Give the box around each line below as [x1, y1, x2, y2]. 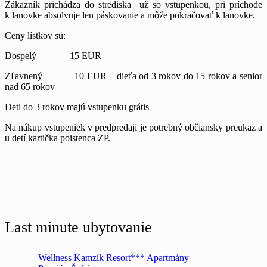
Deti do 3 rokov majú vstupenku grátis [5, 101, 149, 112]
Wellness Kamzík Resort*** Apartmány [38, 253, 189, 263]
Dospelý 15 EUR [5, 50, 101, 61]
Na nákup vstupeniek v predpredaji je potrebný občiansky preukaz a [5, 122, 262, 132]
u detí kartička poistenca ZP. [5, 132, 110, 143]
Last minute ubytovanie [5, 219, 152, 237]
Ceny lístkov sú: [5, 30, 66, 41]
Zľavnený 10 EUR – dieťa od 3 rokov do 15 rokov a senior [5, 70, 262, 81]
